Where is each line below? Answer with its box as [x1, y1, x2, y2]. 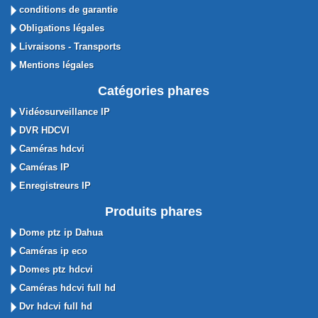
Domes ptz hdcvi [16, 263, 93, 275]
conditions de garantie [16, 4, 118, 15]
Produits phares [105, 204, 202, 219]
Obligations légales [16, 22, 104, 33]
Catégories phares [98, 83, 209, 98]
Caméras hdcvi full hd [16, 282, 116, 293]
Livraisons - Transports [16, 40, 121, 52]
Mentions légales [16, 59, 94, 70]
